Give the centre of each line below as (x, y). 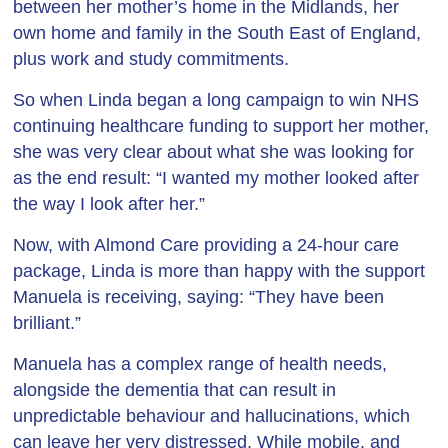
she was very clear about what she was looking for (214, 152)
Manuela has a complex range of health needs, (200, 364)
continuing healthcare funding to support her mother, (221, 126)
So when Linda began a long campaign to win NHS (216, 100)
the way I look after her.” (109, 204)
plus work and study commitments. (151, 59)
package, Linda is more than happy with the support (219, 271)
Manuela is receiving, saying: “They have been (199, 297)
